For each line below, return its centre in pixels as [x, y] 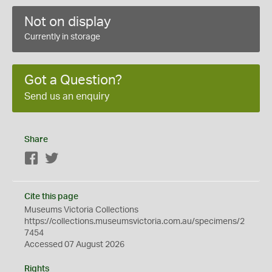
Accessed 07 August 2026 [74, 245]
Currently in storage [62, 37]
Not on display [68, 22]
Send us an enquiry [67, 97]
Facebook [58, 159]
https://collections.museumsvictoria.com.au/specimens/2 [134, 222]
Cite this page [51, 197]
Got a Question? [73, 80]
